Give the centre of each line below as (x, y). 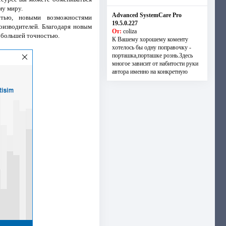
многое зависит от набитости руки (155, 64)
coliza (130, 31)
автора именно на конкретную (150, 72)
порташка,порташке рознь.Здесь (152, 55)
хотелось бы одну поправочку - (151, 47)
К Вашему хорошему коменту (150, 39)
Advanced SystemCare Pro (147, 15)
